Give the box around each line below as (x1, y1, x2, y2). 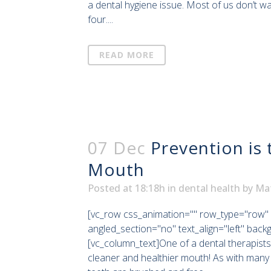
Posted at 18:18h (88, 181, 165, 195)
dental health (178, 181, 240, 195)
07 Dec (88, 135, 146, 159)
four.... (88, 12, 113, 26)
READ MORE (99, 48, 154, 60)
